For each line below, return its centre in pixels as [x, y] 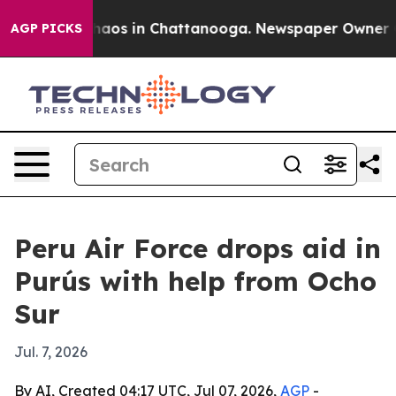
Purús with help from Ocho [195, 281]
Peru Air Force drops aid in [198, 248]
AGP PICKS [46, 28]
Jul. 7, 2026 [51, 352]
